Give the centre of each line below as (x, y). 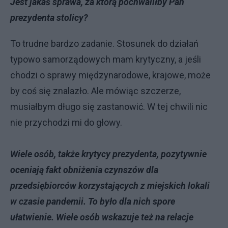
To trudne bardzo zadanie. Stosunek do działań (104, 44)
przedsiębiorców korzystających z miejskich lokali (110, 186)
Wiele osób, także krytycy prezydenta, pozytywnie (108, 154)
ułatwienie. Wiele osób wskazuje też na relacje (102, 217)
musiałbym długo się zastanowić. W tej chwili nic (109, 107)
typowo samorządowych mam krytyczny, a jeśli (106, 59)
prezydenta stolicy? (49, 18)
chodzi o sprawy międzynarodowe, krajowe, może (110, 75)
